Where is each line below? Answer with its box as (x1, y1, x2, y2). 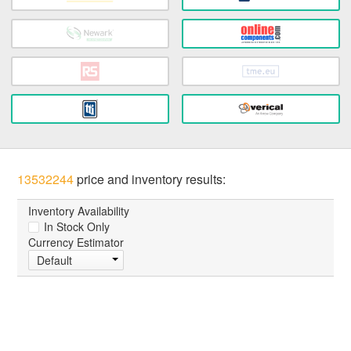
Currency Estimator (28, 234, 125, 251)
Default (37, 252, 73, 269)
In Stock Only (41, 219, 110, 235)
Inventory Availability (28, 203, 130, 219)
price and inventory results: (74, 170, 226, 189)
